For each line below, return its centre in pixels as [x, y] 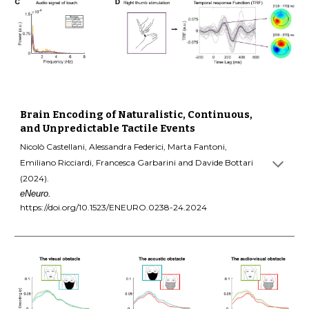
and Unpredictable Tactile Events [108, 128]
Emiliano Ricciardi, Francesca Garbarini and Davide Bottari [137, 163]
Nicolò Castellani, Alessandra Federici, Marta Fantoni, [124, 147]
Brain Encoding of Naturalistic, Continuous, [137, 114]
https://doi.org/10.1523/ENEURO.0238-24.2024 [114, 208]
